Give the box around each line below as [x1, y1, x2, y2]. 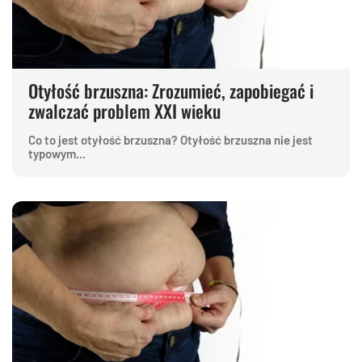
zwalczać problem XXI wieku [28, 97, 221, 124]
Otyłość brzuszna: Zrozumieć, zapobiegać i [28, 77, 314, 103]
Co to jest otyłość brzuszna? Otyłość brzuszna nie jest [28, 132, 313, 147]
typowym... [28, 145, 86, 161]
